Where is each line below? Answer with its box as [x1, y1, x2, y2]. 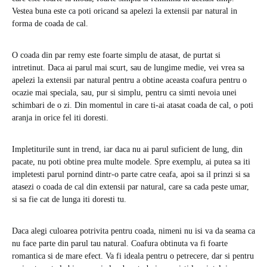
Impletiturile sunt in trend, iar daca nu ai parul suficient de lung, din [12, 145, 243, 154]
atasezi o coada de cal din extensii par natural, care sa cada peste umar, [12, 182, 249, 191]
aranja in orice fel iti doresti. [12, 113, 108, 122]
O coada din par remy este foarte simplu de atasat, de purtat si [12, 51, 221, 60]
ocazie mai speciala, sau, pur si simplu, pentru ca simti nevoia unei [12, 88, 237, 97]
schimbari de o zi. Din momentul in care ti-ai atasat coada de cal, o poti [12, 101, 253, 110]
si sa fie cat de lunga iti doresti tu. [12, 195, 126, 204]
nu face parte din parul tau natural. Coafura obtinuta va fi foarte [12, 239, 228, 248]
